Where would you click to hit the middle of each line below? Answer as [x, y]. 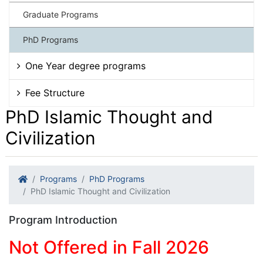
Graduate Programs [60, 15]
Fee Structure [55, 93]
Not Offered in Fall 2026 [109, 247]
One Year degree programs [85, 66]
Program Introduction [63, 220]
